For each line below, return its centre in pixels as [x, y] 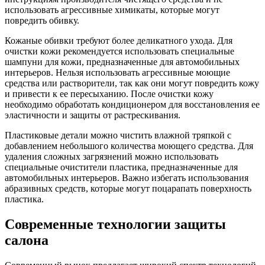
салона [27, 240]
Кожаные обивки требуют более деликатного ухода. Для [119, 41]
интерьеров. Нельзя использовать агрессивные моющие [117, 73]
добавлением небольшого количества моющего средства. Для [129, 146]
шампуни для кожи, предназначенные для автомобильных [122, 62]
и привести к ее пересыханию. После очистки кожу [109, 94]
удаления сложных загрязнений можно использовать [112, 157]
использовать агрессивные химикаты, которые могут [112, 10]
